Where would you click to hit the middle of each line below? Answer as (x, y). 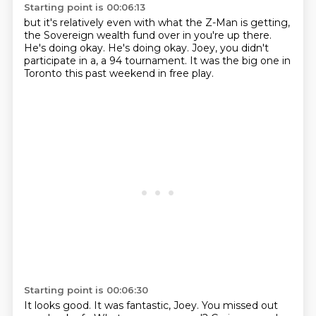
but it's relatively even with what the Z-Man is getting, (157, 23)
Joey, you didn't (230, 48)
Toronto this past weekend (91, 73)
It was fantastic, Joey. (147, 305)
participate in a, (62, 61)
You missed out (239, 305)
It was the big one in (240, 61)
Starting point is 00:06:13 (84, 7)
